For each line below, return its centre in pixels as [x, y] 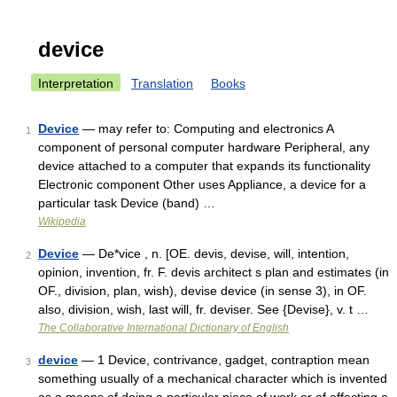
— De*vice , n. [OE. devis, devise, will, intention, [214, 253]
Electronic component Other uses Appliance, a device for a [202, 184]
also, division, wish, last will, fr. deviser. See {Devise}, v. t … [203, 309]
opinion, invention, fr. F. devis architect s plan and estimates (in [214, 272]
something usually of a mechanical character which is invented [213, 378]
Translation [162, 83]
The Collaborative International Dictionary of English [163, 328]
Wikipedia [62, 222]
